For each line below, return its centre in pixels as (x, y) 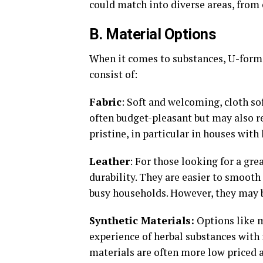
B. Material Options (153, 34)
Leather (109, 161)
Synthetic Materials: (142, 220)
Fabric (105, 102)
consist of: (113, 74)
